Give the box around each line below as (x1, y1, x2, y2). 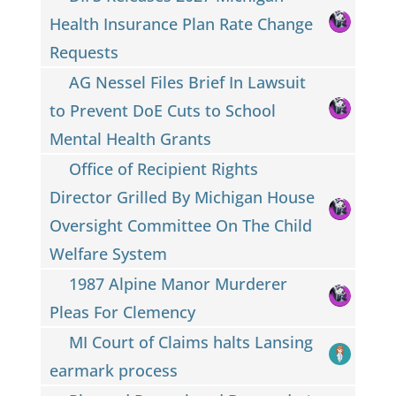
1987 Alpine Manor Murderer (69, 272, 288, 294)
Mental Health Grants (49, 127, 211, 149)
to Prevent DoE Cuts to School (49, 99, 276, 121)
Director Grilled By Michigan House (49, 186, 315, 208)
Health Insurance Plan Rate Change (49, 12, 313, 34)
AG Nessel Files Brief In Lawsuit (69, 71, 307, 93)
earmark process (49, 359, 178, 381)
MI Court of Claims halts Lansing (69, 331, 314, 353)
